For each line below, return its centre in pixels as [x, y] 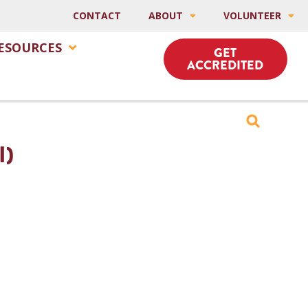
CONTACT [97, 15]
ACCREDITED [225, 65]
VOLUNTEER [252, 15]
